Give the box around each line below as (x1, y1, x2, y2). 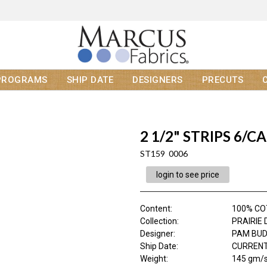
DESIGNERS (132, 74, 183, 86)
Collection (139, 216, 177, 226)
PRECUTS (201, 74, 243, 86)
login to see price (156, 170, 219, 180)
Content (139, 204, 170, 214)
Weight (139, 254, 166, 264)
